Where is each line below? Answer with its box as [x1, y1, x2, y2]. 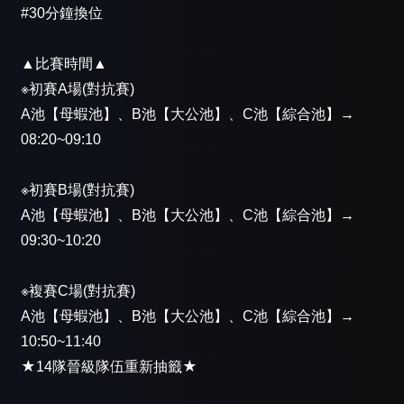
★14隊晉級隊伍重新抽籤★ [21, 359, 197, 375]
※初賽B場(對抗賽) [21, 182, 134, 198]
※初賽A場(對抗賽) [21, 81, 134, 97]
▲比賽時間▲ [21, 56, 107, 72]
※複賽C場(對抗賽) [21, 283, 135, 299]
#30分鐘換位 [21, 5, 103, 22]
